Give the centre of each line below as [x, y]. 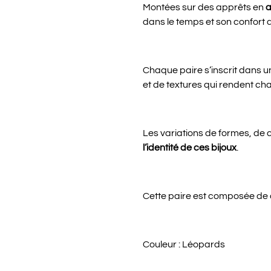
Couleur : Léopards [184, 244]
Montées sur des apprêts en [204, 7]
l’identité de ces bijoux [190, 148]
